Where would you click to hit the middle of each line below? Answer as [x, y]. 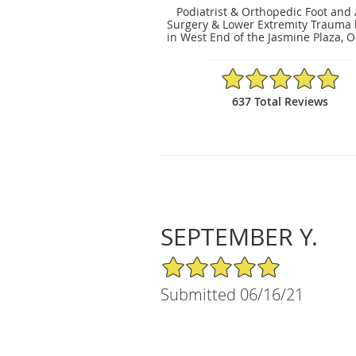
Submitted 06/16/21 [232, 294]
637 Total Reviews [280, 101]
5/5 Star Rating [200, 261]
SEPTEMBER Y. [239, 236]
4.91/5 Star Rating [268, 73]
